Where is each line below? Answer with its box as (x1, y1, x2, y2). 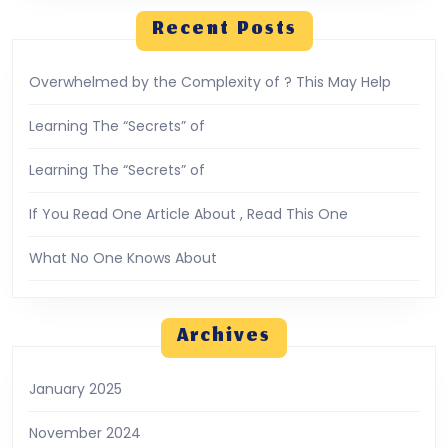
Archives (177, 319, 271, 355)
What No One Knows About (29, 247, 217, 268)
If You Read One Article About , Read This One (29, 203, 348, 224)
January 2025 (29, 378, 122, 399)
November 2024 (29, 422, 141, 443)
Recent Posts (151, 12, 297, 48)
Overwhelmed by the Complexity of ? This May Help (29, 71, 391, 92)
